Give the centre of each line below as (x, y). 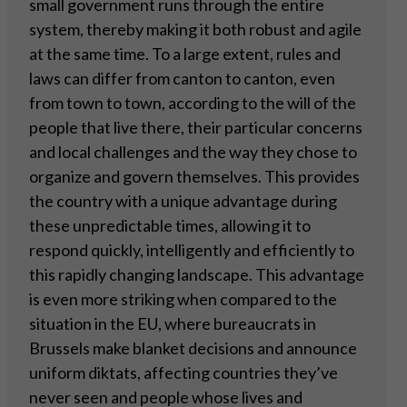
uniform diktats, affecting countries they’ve (184, 373)
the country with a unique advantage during (183, 201)
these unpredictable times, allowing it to (170, 226)
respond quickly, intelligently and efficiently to (192, 250)
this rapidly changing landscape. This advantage (197, 275)
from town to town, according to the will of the (193, 103)
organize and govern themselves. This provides (194, 177)
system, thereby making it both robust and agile (195, 30)
